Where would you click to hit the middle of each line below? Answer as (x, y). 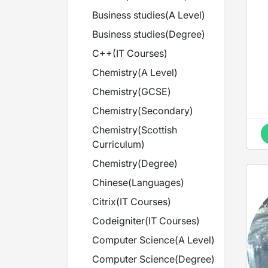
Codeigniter (118, 221)
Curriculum (117, 144)
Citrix (104, 202)
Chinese (110, 182)
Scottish (159, 130)
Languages (156, 182)
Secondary (165, 111)
